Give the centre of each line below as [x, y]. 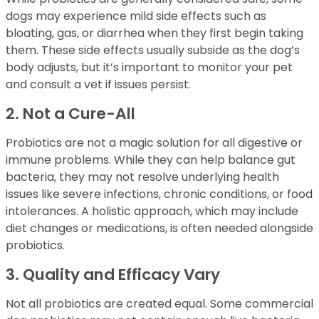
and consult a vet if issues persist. [98, 85]
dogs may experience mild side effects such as [136, 16]
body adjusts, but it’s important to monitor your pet [149, 68]
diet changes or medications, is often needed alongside [159, 229]
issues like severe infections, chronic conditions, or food [159, 194]
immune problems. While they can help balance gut [151, 160]
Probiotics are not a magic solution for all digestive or [154, 143]
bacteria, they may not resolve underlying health [142, 177]
